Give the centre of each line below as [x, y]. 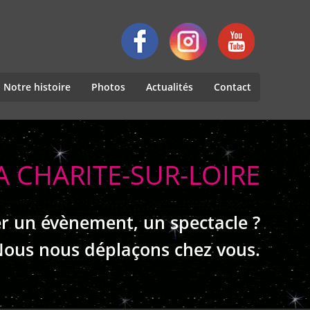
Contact [232, 87]
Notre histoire [37, 87]
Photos [108, 87]
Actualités [170, 87]
